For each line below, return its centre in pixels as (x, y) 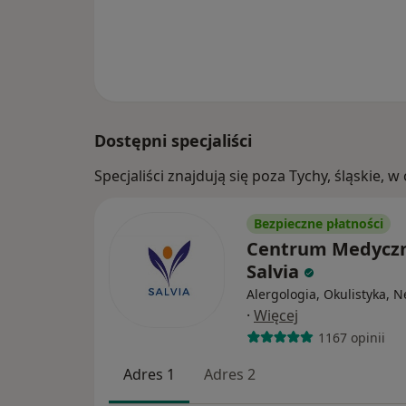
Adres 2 (230, 375)
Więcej (276, 316)
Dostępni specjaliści (173, 141)
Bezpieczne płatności (319, 224)
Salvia (275, 272)
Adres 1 (149, 375)
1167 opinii (351, 337)
